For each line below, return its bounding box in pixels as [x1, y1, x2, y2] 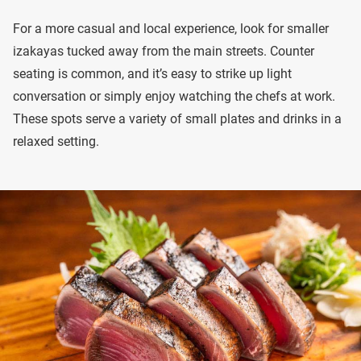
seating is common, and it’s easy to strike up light [13, 66, 292, 81]
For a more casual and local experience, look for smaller [13, 21, 329, 36]
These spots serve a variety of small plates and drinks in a [13, 111, 342, 127]
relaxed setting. [13, 134, 99, 149]
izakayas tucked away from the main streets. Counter [13, 44, 314, 59]
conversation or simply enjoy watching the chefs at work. [13, 89, 335, 104]
